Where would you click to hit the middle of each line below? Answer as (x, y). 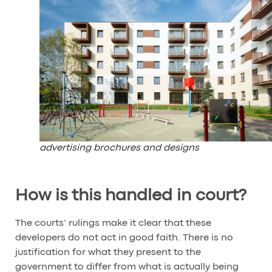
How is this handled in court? (131, 196)
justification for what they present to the (108, 253)
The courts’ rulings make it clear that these (113, 224)
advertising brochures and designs (119, 148)
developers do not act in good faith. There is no (124, 238)
